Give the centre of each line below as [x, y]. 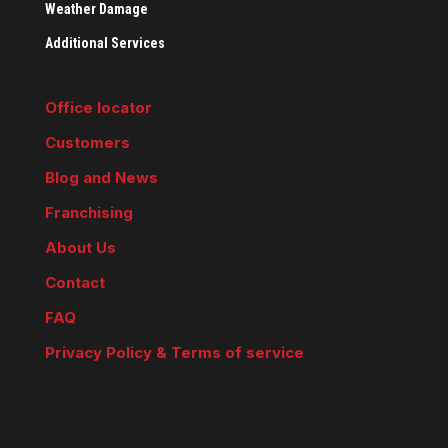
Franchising [89, 212]
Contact [75, 282]
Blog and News [101, 177]
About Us [80, 247]
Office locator [98, 107]
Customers [87, 142]
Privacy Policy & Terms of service [174, 352]
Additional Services [105, 43]
